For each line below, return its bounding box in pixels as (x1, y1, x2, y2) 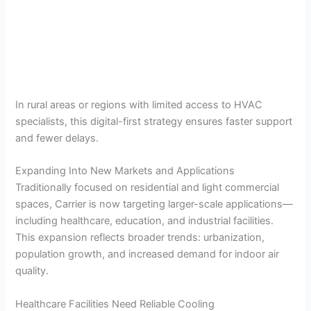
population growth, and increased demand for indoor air (15, 248, 280, 261)
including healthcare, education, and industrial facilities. (15, 215, 274, 228)
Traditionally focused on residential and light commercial (15, 181, 280, 194)
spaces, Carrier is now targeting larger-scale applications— (15, 198, 294, 211)
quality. (15, 264, 49, 278)
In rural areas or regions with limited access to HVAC (15, 99, 263, 112)
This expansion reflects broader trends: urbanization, (15, 231, 265, 244)
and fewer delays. (15, 132, 99, 145)
